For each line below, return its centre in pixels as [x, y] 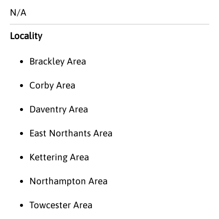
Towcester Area [61, 205]
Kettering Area [59, 157]
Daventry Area [59, 109]
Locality [26, 35]
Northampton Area [68, 181]
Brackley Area [58, 61]
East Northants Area [71, 133]
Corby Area [52, 85]
